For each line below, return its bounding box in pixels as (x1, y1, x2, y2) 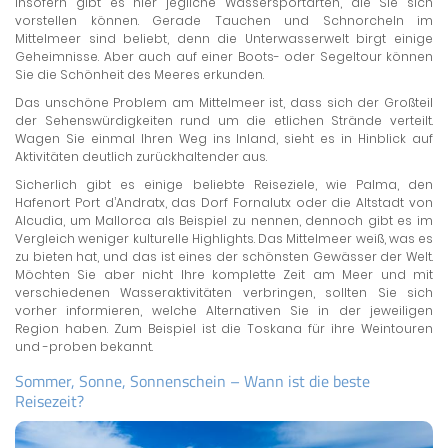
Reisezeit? (15, 388, 84, 413)
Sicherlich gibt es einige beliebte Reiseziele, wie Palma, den (15, 175, 433, 193)
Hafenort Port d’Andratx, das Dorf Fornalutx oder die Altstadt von (15, 193, 433, 211)
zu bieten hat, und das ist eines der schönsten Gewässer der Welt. (15, 247, 433, 265)
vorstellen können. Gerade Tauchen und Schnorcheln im (15, 11, 433, 29)
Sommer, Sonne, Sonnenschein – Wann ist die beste (15, 368, 370, 393)
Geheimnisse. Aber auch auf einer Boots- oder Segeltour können (15, 47, 433, 65)
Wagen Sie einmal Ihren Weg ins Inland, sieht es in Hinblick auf (15, 129, 433, 147)
